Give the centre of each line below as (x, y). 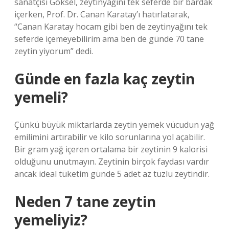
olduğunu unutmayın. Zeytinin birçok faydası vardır (112, 162)
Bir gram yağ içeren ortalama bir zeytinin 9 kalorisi (111, 149)
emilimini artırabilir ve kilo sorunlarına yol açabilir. (110, 137)
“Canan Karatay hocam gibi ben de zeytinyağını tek (111, 27)
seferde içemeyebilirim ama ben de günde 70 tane (109, 39)
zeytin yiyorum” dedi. (54, 51)
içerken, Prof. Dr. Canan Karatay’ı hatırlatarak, (102, 14)
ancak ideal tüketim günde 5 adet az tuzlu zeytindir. (112, 174)
